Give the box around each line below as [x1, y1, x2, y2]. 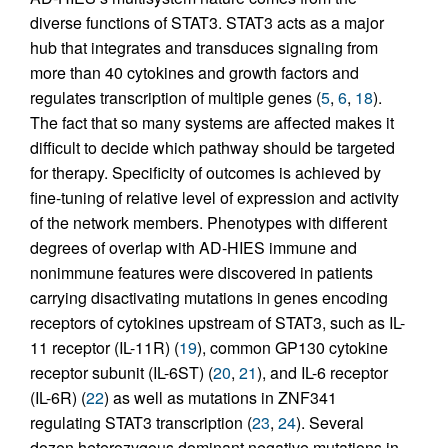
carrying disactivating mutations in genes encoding [30, 286, 388, 310]
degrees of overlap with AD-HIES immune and [30, 236, 357, 260]
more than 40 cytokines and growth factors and [30, 61, 359, 85]
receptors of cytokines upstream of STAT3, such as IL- [30, 311, 405, 335]
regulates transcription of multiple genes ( [30, 86, 321, 110]
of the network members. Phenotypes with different [30, 211, 387, 235]
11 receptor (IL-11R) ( [30, 336, 179, 360]
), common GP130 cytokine [197, 336, 388, 360]
